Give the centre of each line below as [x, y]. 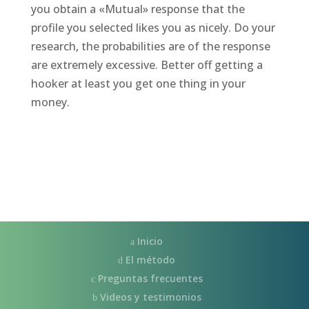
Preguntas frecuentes [149, 278]
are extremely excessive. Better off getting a [147, 65]
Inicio [149, 241]
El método [149, 260]
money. [50, 102]
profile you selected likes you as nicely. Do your [153, 28]
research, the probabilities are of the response [150, 46]
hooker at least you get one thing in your [138, 83]
